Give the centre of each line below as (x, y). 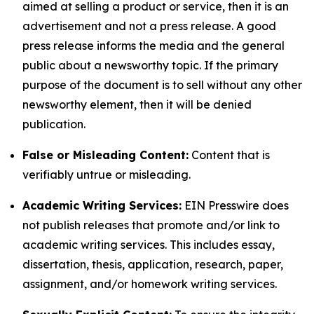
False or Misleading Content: (105, 155)
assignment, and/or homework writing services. (150, 284)
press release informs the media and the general (153, 46)
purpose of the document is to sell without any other (162, 85)
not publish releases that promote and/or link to (151, 225)
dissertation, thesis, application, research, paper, (153, 264)
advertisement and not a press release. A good (149, 26)
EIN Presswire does (235, 205)
